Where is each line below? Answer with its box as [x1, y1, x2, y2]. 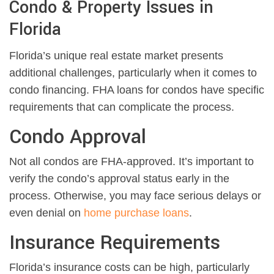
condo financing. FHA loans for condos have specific [9, 84, 264, 97]
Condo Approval [9, 123, 146, 152]
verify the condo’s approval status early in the [9, 172, 229, 185]
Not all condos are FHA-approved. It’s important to [9, 155, 254, 168]
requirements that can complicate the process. [9, 101, 234, 114]
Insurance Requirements [9, 229, 220, 257]
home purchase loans [84, 207, 189, 220]
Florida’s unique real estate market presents [9, 50, 223, 62]
